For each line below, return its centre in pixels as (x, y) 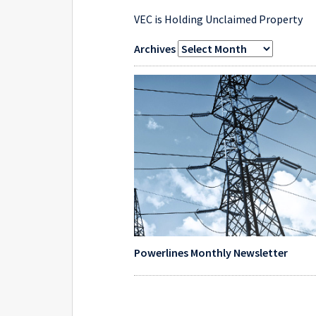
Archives (156, 49)
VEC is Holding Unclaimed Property (219, 19)
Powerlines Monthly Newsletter (211, 252)
